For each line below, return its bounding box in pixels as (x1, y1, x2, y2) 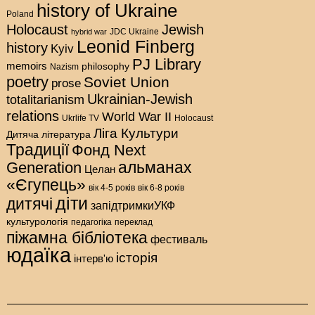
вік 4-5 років (89, 183, 136, 193)
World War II (102, 110, 172, 124)
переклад (115, 218, 153, 227)
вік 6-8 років (138, 183, 185, 193)
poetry (6, 73, 49, 91)
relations (6, 108, 60, 124)
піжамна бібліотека (6, 229, 148, 247)
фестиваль (150, 233, 208, 246)
